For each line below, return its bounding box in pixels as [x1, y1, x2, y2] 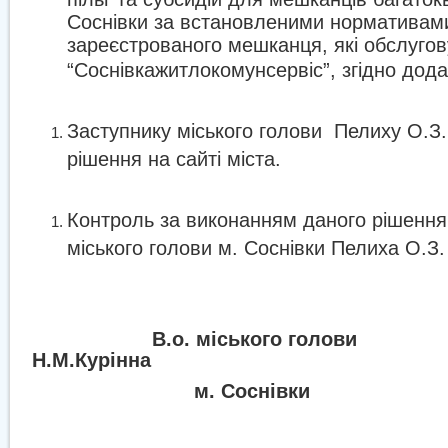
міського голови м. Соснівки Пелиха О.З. [67, 237, 445, 253]
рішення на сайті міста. [67, 148, 281, 164]
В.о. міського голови [152, 328, 357, 350]
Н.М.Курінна [32, 349, 151, 371]
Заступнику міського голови [67, 120, 322, 142]
